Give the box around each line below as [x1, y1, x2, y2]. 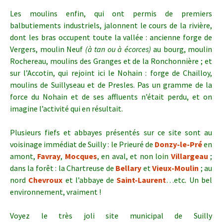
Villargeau [170, 151, 208, 161]
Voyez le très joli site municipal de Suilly [10, 211, 212, 221]
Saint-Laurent [116, 175, 166, 185]
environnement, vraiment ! [10, 187, 101, 197]
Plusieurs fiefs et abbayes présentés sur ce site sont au [10, 127, 212, 137]
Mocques [64, 151, 97, 161]
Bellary [115, 163, 142, 173]
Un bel [189, 175, 213, 185]
